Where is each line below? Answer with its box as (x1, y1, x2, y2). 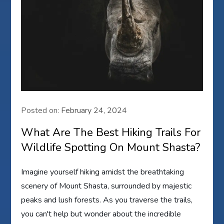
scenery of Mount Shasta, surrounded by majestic (21, 180, 192, 192)
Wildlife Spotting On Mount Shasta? (21, 140, 200, 155)
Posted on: (21, 105, 61, 116)
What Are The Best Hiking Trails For (21, 125, 201, 140)
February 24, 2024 (61, 105, 127, 116)
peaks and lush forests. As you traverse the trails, (21, 194, 193, 206)
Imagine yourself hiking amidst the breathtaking (21, 166, 184, 178)
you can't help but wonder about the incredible (21, 208, 181, 220)
